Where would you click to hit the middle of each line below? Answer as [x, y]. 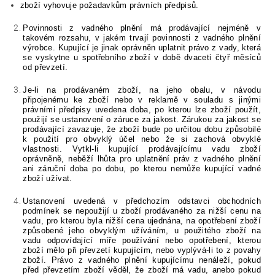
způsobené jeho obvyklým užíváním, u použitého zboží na [142, 231]
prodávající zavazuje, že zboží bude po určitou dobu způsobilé [142, 130]
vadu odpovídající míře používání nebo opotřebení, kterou [142, 241]
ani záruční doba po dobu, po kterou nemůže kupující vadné [142, 169]
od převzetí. [45, 68]
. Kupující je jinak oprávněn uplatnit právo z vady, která [157, 48]
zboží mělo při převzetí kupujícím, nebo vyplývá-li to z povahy [142, 250]
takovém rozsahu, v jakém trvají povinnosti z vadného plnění [142, 38]
